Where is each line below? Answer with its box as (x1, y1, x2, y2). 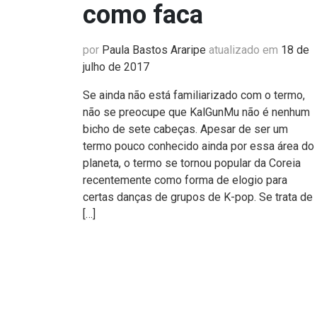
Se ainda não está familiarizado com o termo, (83, 88, 305, 102)
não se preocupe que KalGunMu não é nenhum (83, 105, 310, 119)
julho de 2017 (83, 60, 149, 74)
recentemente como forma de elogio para (83, 173, 287, 187)
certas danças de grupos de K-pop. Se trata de (83, 190, 313, 204)
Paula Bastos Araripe (102, 43, 206, 57)
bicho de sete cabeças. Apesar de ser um (83, 122, 288, 136)
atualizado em (206, 43, 281, 57)
